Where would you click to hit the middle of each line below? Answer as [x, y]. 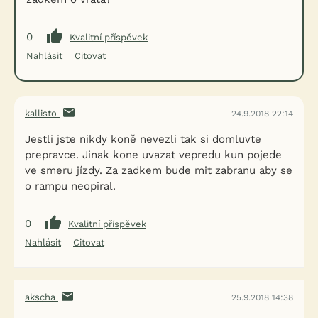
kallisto [42, 113]
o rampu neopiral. [70, 186]
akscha [42, 297]
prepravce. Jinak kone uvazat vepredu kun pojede [153, 155]
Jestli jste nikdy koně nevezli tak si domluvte [143, 139]
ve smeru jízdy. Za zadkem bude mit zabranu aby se [159, 170]
